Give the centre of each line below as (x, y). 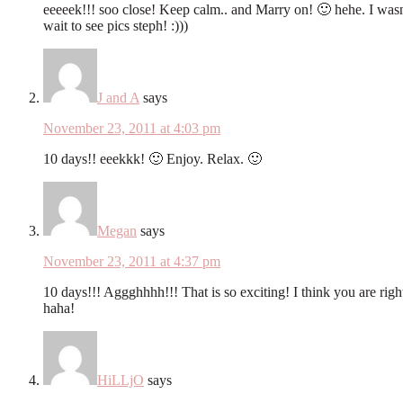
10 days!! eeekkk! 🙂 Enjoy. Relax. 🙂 (152, 158)
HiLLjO (121, 380)
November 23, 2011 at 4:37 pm (132, 261)
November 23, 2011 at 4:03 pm (132, 128)
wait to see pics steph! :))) (116, 25)
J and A (118, 97)
